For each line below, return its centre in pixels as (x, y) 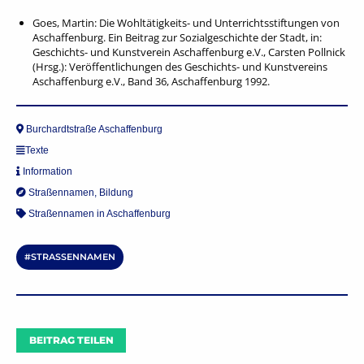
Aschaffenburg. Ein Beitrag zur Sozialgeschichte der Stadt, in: (177, 37)
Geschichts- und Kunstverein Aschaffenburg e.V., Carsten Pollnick (189, 52)
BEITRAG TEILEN (71, 340)
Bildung (116, 193)
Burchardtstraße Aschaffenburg (93, 129)
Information (48, 171)
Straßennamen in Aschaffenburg (100, 214)
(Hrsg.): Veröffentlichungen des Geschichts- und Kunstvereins (180, 67)
